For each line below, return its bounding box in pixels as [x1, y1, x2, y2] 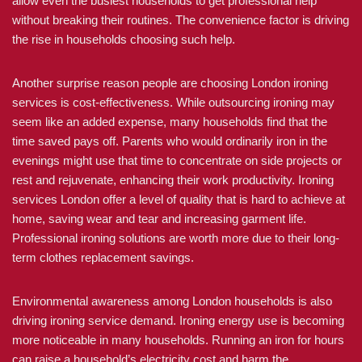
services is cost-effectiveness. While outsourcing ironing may [12, 95, 335, 109]
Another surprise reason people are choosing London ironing [12, 76, 328, 90]
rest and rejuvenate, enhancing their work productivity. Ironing [12, 173, 334, 187]
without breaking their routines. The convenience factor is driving [12, 13, 349, 27]
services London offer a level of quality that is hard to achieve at [12, 192, 345, 206]
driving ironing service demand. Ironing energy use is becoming [12, 314, 344, 327]
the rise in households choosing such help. [12, 32, 235, 46]
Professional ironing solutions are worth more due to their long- [12, 231, 339, 245]
